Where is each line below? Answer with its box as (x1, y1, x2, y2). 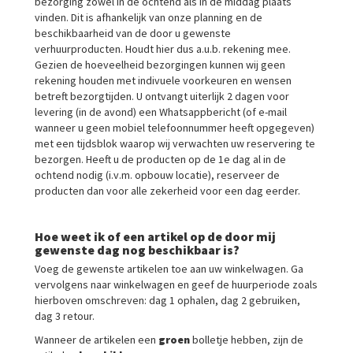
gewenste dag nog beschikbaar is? (35, 242, 240, 258)
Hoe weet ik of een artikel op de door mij (35, 229, 276, 244)
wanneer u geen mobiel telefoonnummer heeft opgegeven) (35, 121, 314, 135)
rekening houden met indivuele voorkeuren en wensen (35, 73, 292, 87)
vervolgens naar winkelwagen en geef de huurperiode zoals (35, 277, 318, 292)
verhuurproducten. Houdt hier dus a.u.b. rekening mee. (35, 42, 291, 56)
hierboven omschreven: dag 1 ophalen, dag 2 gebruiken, (35, 293, 300, 307)
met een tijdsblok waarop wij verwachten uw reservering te (35, 136, 315, 150)
